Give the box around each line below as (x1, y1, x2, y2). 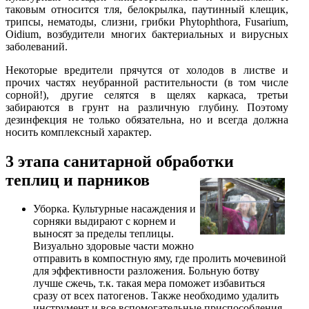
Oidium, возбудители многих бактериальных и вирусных (6, 28, 289, 40)
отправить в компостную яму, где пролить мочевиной (33, 252, 286, 265)
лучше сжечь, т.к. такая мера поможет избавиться (33, 277, 265, 290)
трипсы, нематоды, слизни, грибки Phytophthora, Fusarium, (6, 15, 289, 28)
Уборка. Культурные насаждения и (33, 203, 196, 215)
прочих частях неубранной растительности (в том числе (6, 76, 289, 88)
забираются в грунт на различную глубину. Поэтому (6, 101, 289, 113)
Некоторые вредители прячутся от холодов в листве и (6, 63, 289, 76)
